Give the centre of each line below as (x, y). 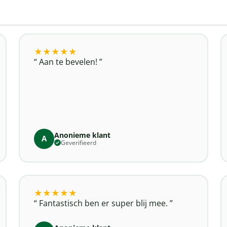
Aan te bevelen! (68, 62)
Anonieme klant (82, 135)
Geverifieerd (78, 142)
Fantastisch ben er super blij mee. (103, 203)
